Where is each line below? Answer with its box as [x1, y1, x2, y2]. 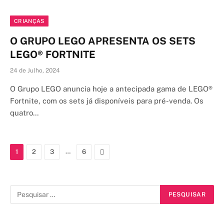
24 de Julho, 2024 [10, 67, 60, 74]
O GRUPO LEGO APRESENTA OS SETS [10, 35, 195, 47]
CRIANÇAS [14, 18, 44, 24]
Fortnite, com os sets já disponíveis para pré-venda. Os [10, 96, 203, 105]
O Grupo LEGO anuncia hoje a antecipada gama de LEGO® [10, 84, 212, 93]
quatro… [10, 108, 39, 117]
